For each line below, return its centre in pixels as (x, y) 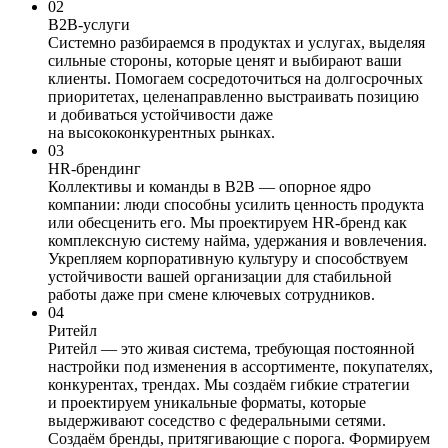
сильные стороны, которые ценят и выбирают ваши (225, 61)
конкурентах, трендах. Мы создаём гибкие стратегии (229, 385)
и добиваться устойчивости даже (160, 115)
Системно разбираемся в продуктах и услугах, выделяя (236, 43)
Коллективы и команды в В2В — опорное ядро (209, 187)
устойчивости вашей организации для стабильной (220, 277)
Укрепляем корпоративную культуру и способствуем (228, 259)
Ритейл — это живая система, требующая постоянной (231, 349)
